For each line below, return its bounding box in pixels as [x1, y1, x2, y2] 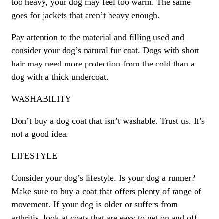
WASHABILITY [11, 94, 71, 104]
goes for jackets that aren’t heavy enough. [11, 10, 160, 21]
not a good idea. [11, 129, 68, 139]
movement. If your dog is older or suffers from [11, 199, 178, 210]
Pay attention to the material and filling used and [11, 32, 184, 43]
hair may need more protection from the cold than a [11, 59, 195, 69]
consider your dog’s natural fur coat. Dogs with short [11, 45, 199, 56]
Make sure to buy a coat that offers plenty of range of [11, 186, 201, 197]
